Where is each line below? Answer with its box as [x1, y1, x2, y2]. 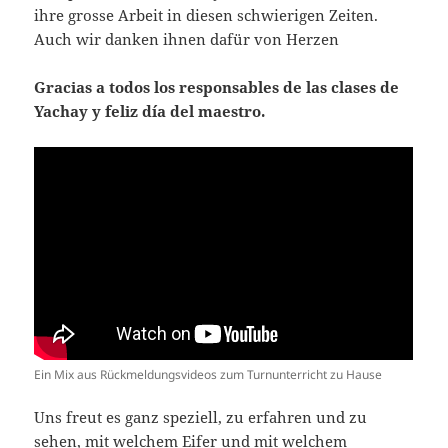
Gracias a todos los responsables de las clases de [34, 76, 400, 97]
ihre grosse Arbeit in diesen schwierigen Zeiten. [34, 4, 379, 25]
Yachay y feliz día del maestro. [34, 100, 266, 121]
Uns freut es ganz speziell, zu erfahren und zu [34, 407, 368, 428]
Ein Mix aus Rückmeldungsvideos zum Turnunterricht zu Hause [34, 366, 383, 384]
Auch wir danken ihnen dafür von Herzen [34, 28, 340, 49]
